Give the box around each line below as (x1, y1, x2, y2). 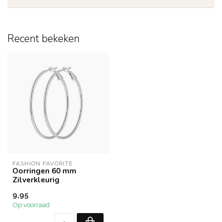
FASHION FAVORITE (12, 160, 73, 167)
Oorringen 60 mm (12, 166, 76, 176)
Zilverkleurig (12, 174, 59, 185)
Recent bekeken (7, 32, 80, 46)
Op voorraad (12, 201, 50, 209)
